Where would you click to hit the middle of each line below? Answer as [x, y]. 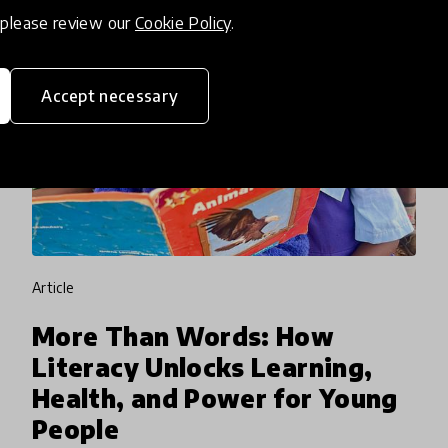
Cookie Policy [182, 23]
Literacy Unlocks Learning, [202, 367]
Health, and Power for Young [215, 398]
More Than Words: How [183, 336]
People [76, 429]
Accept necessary [110, 96]
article [58, 288]
